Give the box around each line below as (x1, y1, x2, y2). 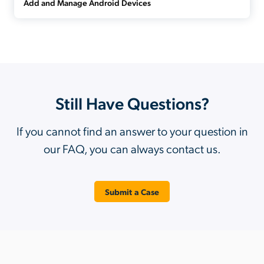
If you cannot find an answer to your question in (16, 123, 248, 138)
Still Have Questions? (55, 91, 209, 114)
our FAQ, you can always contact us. (43, 140, 221, 156)
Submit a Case (104, 186, 160, 197)
